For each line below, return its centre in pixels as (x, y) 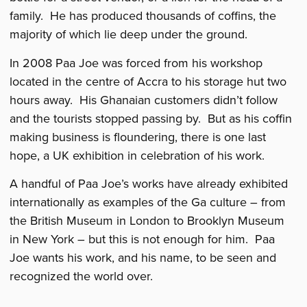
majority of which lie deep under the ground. (129, 35)
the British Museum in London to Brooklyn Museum (147, 220)
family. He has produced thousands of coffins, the (143, 16)
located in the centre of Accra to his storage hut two (148, 81)
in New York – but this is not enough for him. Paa (143, 239)
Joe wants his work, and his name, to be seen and (143, 257)
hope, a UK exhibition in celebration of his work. (137, 155)
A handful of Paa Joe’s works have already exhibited (149, 183)
